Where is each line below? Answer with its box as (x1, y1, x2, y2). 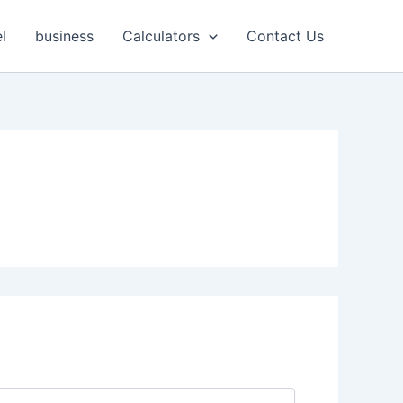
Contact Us (246, 27, 324, 45)
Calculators (122, 27, 201, 45)
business (35, 27, 94, 45)
